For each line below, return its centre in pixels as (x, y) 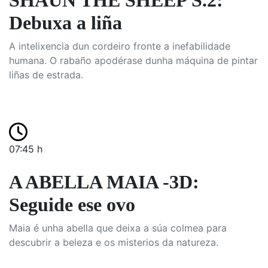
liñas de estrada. (46, 75)
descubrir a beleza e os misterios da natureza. (114, 242)
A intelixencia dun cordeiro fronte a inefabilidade (120, 46)
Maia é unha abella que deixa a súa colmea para (118, 228)
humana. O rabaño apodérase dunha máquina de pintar (133, 60)
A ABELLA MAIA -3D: (104, 182)
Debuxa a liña (66, 23)
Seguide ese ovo (72, 205)
